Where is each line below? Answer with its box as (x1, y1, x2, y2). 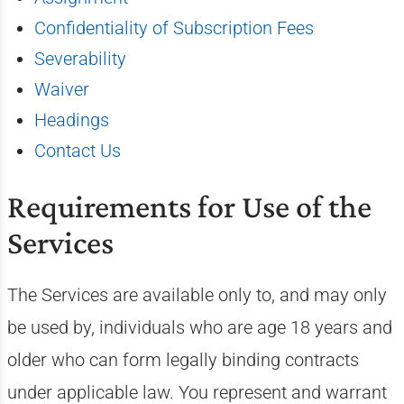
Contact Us (33, 140, 121, 161)
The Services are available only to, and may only (6, 284, 387, 306)
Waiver (33, 78, 89, 100)
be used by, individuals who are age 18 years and (6, 317, 392, 338)
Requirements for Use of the (6, 188, 372, 225)
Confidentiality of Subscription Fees (33, 17, 314, 39)
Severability (33, 48, 126, 69)
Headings (33, 109, 109, 131)
